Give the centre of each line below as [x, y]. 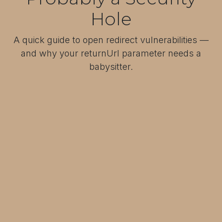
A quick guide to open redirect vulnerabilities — [111, 40]
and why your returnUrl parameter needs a [111, 53]
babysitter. [111, 66]
